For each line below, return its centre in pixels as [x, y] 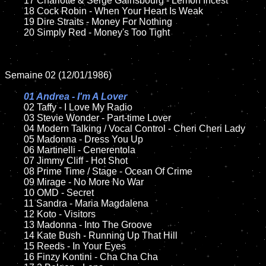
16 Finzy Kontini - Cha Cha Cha [14, 257]
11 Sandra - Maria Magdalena [8, 203]
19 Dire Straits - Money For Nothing [14, 22]
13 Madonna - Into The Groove [14, 225]
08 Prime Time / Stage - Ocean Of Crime [14, 171]
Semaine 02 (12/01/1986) [58, 75]
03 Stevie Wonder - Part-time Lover [14, 118]
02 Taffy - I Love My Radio [78, 107]
